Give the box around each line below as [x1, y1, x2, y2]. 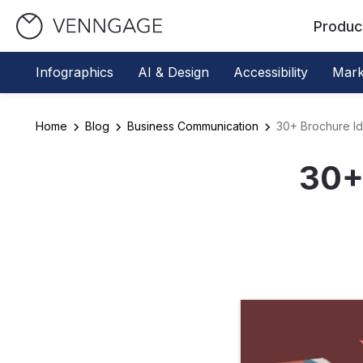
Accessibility [233, 64, 308, 80]
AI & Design [138, 64, 209, 80]
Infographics [36, 64, 113, 80]
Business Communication [127, 119, 258, 133]
